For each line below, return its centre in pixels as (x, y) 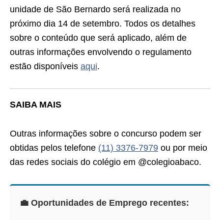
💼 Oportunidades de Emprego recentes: (104, 203)
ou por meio (183, 148)
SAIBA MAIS (36, 105)
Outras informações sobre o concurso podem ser (106, 134)
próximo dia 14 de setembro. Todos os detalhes (103, 24)
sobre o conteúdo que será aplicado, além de (98, 38)
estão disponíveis (45, 67)
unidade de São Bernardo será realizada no (95, 10)
